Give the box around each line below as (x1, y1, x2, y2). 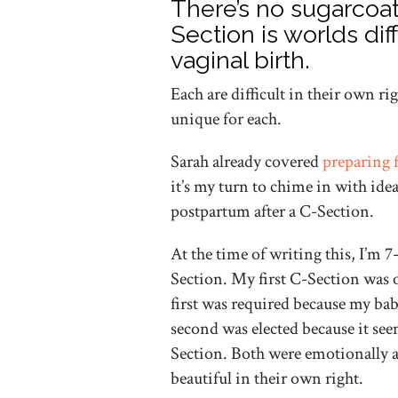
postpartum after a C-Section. (171, 200, 374, 223)
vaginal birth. (171, 46, 310, 74)
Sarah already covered (171, 150, 322, 173)
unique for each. (171, 107, 282, 131)
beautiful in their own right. (171, 367, 363, 390)
